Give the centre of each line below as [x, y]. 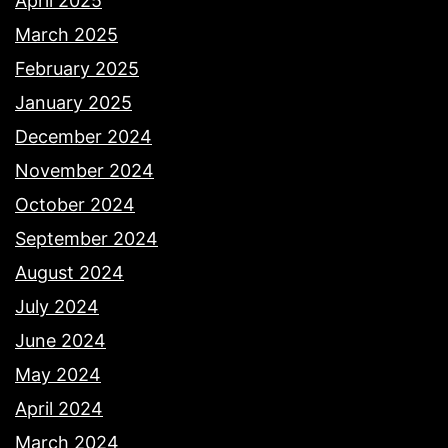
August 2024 [69, 272]
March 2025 [66, 34]
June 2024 [60, 340]
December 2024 [83, 136]
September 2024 [86, 238]
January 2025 [73, 102]
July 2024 [57, 306]
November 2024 [84, 170]
